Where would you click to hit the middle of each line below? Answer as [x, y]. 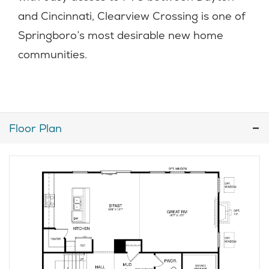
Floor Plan [35, 128]
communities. [53, 54]
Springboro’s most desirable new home [121, 35]
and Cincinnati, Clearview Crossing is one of [132, 16]
